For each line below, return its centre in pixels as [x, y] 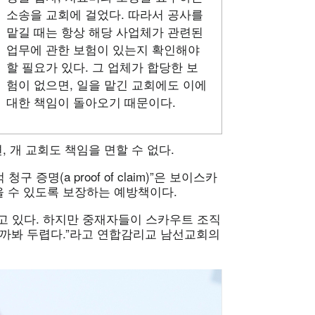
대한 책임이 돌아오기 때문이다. [91, 101]
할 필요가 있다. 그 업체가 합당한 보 [102, 66]
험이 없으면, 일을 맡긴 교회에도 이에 [106, 84]
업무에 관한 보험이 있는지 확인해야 [103, 49]
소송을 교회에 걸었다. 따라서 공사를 [104, 13]
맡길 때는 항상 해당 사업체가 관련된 [104, 31]
